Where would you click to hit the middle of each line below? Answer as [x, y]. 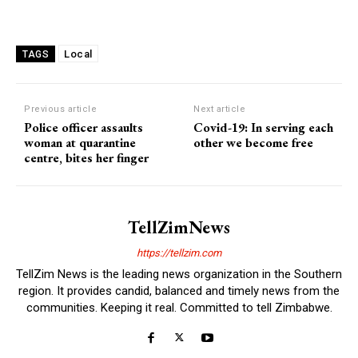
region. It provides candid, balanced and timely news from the [179, 291]
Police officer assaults [84, 128]
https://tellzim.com [179, 253]
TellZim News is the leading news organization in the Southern [179, 274]
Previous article [60, 109]
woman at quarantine [80, 143]
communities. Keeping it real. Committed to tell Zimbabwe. [179, 308]
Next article [220, 109]
